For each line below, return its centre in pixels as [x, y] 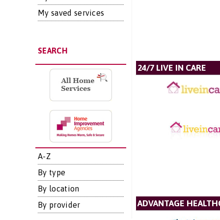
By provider [59, 205]
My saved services [71, 13]
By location [59, 189]
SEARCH [53, 51]
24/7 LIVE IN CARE [172, 68]
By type [52, 172]
